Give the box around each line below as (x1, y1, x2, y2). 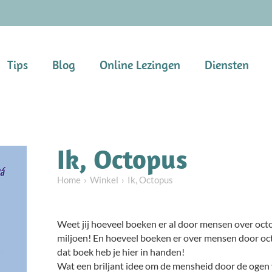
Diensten (205, 56, 250, 72)
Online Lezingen (100, 56, 181, 72)
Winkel (89, 174, 118, 185)
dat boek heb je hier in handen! (56, 246, 185, 257)
